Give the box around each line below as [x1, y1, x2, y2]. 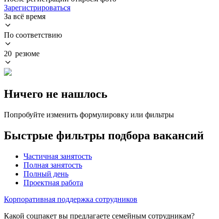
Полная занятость [23, 160, 82, 169]
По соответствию [4, 30, 62, 39]
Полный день [23, 169, 68, 178]
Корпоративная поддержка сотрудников [4, 195, 137, 203]
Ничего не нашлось [4, 87, 108, 100]
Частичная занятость [23, 152, 92, 160]
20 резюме [4, 49, 40, 58]
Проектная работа [23, 178, 83, 187]
